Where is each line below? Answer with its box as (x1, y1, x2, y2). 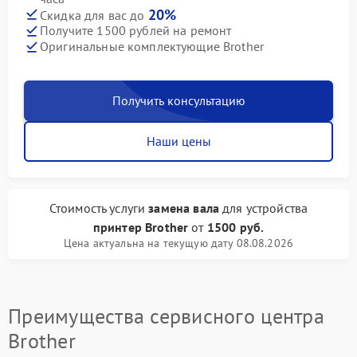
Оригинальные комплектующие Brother (40, 38, 265, 55)
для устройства (218, 199, 308, 216)
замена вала (148, 199, 219, 216)
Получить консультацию (112, 92, 245, 108)
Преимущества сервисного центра (8, 302, 324, 329)
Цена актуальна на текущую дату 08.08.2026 (63, 235, 294, 250)
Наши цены (146, 132, 211, 149)
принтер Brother (92, 218, 189, 235)
